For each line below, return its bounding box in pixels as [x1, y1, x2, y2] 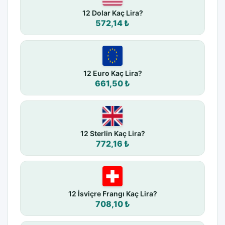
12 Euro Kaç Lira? [83, 69, 142, 78]
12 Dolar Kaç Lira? [82, 9, 143, 18]
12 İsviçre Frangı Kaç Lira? [68, 189, 157, 198]
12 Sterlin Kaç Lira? [80, 129, 145, 138]
